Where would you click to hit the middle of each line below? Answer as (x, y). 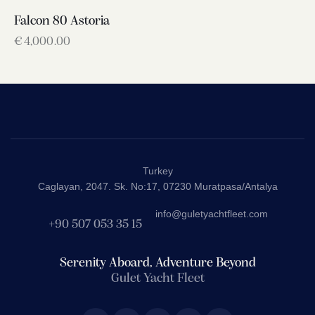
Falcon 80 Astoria (62, 22)
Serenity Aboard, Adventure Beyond (157, 263)
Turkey (157, 171)
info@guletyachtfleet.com (211, 213)
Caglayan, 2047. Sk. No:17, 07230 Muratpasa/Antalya (157, 187)
